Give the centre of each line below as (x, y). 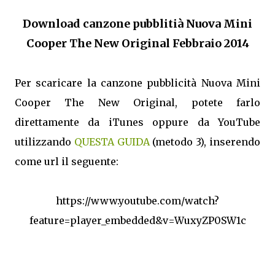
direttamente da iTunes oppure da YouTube (137, 122)
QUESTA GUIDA (113, 141)
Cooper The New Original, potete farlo (137, 102)
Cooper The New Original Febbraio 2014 (137, 43)
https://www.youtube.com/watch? (137, 200)
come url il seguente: (67, 161)
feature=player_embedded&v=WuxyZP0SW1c (137, 220)
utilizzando (45, 141)
